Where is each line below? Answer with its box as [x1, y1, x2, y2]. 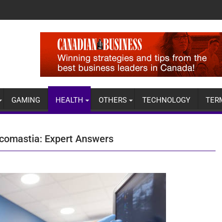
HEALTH [55, 96, 83, 105]
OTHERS [99, 96, 127, 105]
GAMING [11, 96, 40, 105]
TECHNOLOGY [142, 96, 190, 105]
